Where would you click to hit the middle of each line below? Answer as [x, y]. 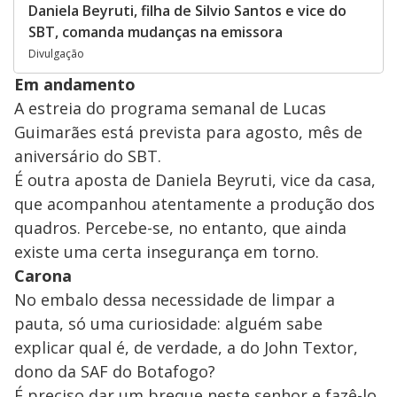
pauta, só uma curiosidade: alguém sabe [168, 324]
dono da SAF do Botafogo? [115, 372]
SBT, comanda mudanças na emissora [156, 32]
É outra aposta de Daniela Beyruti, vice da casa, [195, 180]
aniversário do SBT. [88, 156]
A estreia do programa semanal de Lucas [170, 109]
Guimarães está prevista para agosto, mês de [188, 132]
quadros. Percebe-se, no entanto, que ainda [180, 228]
